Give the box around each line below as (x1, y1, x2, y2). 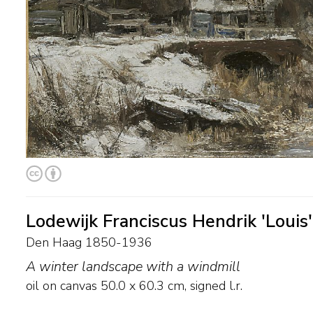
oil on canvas (26, 277, 97, 295)
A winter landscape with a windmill (26, 257, 240, 277)
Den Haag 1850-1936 (26, 234, 152, 252)
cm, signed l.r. (164, 277, 242, 295)
